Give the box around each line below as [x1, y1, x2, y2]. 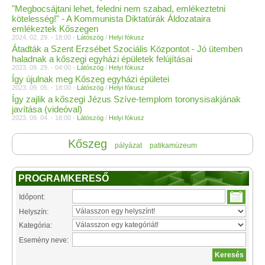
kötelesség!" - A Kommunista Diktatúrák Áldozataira [12, 14, 211, 24]
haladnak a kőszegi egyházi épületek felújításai [12, 54, 192, 64]
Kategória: [19, 221, 52, 230]
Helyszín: [19, 208, 49, 216]
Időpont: [19, 193, 45, 201]
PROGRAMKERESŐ [18, 173, 109, 183]
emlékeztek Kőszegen [12, 24, 98, 34]
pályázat [115, 141, 142, 150]
